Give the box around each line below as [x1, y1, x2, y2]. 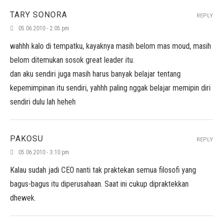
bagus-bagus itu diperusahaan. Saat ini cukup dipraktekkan [10, 179, 189, 189]
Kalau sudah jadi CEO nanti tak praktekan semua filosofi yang [10, 165, 196, 175]
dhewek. [10, 193, 36, 203]
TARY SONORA [10, 10, 67, 19]
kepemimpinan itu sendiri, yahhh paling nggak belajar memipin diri [10, 83, 211, 93]
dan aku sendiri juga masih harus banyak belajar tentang [10, 69, 181, 79]
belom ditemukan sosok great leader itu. [10, 55, 134, 65]
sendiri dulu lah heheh [10, 97, 76, 107]
